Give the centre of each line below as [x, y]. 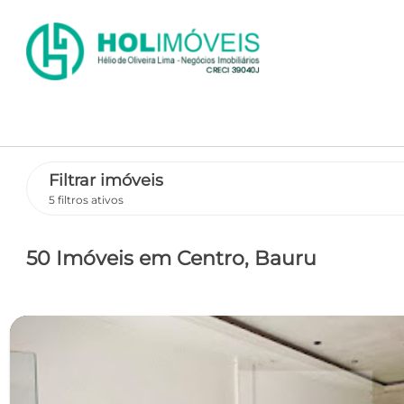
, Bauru [280, 258]
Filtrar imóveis [106, 181]
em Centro [191, 258]
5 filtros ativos [86, 199]
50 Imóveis [82, 258]
